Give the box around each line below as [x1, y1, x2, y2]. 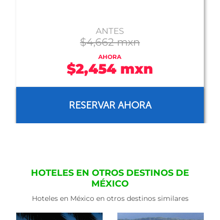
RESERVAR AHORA [68, 99, 151, 111]
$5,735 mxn [81, 36, 139, 48]
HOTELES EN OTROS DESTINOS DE [31, 167, 189, 178]
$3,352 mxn [68, 60, 152, 77]
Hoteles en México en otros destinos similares [31, 194, 189, 203]
